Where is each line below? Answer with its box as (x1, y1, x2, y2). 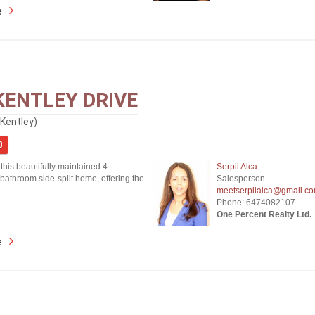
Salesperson (216, 174, 265, 184)
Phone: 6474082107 (216, 198, 295, 207)
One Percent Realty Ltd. (216, 210, 311, 219)
